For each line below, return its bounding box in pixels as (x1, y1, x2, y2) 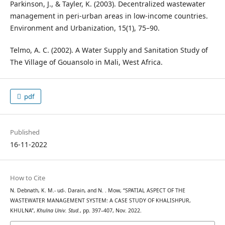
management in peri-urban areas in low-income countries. (10, 11, 208, 21)
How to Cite (10, 173, 45, 183)
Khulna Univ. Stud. (36, 207, 80, 214)
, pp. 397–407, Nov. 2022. (79, 207, 142, 214)
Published (10, 128, 40, 137)
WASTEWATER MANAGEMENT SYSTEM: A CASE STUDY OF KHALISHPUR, (10, 197, 191, 204)
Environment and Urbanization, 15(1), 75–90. (10, 23, 160, 33)
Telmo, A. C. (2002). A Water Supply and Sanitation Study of (10, 45, 208, 55)
